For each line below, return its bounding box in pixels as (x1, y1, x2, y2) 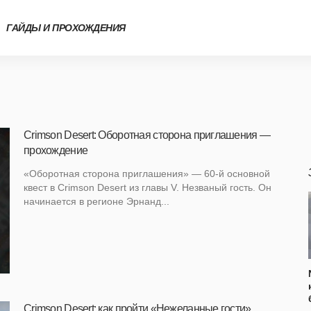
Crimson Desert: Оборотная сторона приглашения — (24, 129, 271, 141)
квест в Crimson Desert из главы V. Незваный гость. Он (24, 182, 271, 193)
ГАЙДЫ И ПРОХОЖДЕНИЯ (6, 22, 126, 33)
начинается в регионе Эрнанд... (24, 196, 169, 207)
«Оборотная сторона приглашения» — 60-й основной (24, 168, 270, 179)
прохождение (24, 144, 88, 156)
